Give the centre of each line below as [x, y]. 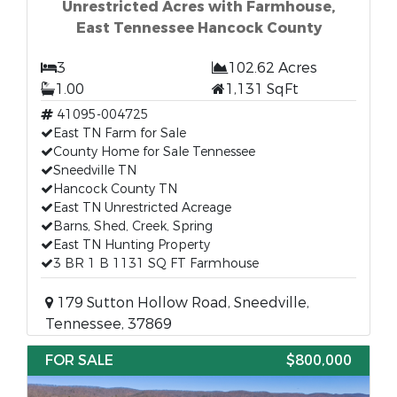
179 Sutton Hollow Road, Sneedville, [181, 303]
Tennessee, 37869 [109, 324]
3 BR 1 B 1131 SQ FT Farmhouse [156, 264]
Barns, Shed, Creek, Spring [133, 226]
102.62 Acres [272, 68]
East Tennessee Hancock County [198, 28]
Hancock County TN [115, 189]
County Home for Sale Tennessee [154, 152]
